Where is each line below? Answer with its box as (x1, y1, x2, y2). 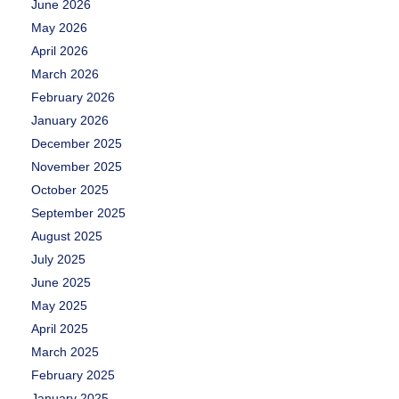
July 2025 (31, 251, 85, 266)
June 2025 (31, 274, 91, 289)
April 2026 (31, 43, 88, 58)
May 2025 (31, 297, 87, 313)
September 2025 (31, 205, 126, 220)
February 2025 (31, 367, 115, 382)
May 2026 (31, 20, 87, 35)
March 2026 (31, 66, 99, 81)
